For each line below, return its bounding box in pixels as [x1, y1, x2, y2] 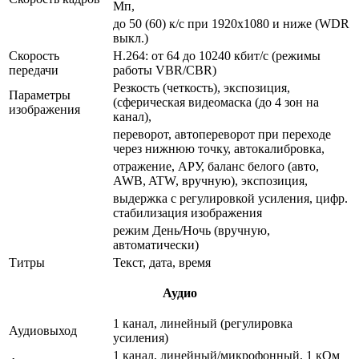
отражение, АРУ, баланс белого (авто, [113, 159, 319, 173]
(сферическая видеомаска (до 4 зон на [113, 95, 319, 109]
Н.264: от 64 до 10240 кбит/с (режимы [113, 48, 321, 63]
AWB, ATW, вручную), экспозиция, [113, 173, 308, 188]
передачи [9, 63, 58, 77]
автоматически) [113, 237, 199, 252]
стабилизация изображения [113, 205, 262, 220]
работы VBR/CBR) [113, 63, 216, 77]
